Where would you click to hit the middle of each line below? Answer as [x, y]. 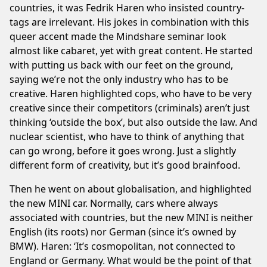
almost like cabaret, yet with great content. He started [131, 50]
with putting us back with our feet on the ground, [121, 65]
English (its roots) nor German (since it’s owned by [123, 232]
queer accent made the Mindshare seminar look [118, 36]
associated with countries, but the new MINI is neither [131, 217]
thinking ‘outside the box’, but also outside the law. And [133, 122]
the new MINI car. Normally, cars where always [114, 203]
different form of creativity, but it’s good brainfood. [125, 165]
